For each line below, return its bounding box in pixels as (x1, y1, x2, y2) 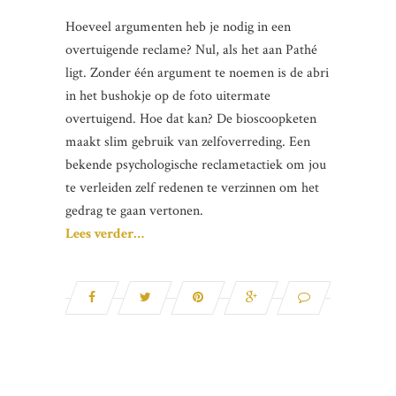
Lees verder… (65, 224, 144, 243)
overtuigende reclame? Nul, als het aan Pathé (65, 40, 317, 59)
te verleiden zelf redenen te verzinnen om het (65, 178, 319, 197)
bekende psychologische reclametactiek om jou (65, 155, 326, 174)
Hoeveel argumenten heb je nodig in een (65, 17, 291, 36)
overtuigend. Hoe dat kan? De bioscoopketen (65, 109, 316, 128)
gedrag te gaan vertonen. (65, 201, 203, 220)
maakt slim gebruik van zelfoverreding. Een (65, 132, 310, 151)
